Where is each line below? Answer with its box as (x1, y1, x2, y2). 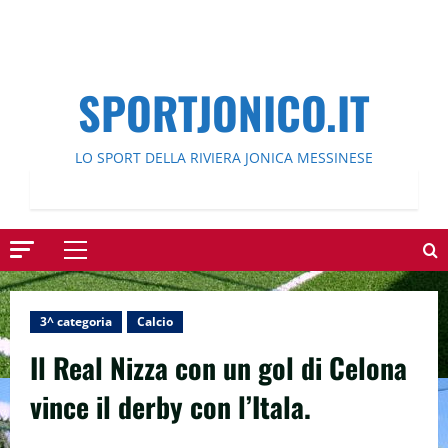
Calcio (137, 313, 173, 330)
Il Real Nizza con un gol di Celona (30, 347, 407, 388)
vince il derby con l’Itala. (30, 386, 311, 427)
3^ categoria (40, 313, 112, 330)
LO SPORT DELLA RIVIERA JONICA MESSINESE (75, 148, 373, 167)
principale (74, 275, 143, 295)
